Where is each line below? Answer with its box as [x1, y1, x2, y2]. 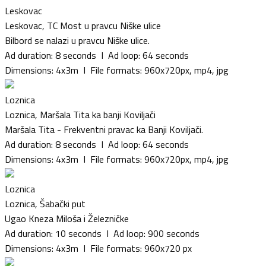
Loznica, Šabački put [5, 196, 85, 211]
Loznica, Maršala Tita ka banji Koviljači [5, 107, 156, 122]
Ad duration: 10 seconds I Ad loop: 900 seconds [5, 226, 199, 240]
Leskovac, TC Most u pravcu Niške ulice [5, 18, 161, 33]
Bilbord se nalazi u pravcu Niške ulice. [5, 33, 150, 47]
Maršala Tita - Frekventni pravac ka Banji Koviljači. [5, 122, 203, 137]
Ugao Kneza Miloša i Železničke [5, 211, 129, 226]
